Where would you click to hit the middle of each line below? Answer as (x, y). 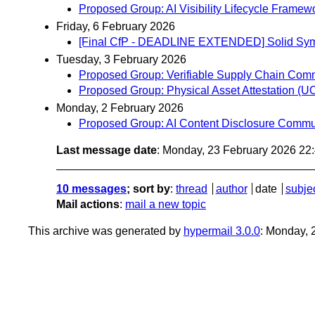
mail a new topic (166, 205)
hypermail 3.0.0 (222, 231)
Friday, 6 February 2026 (116, 27)
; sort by (148, 189)
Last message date (107, 150)
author (231, 189)
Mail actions (88, 205)
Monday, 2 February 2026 (120, 108)
